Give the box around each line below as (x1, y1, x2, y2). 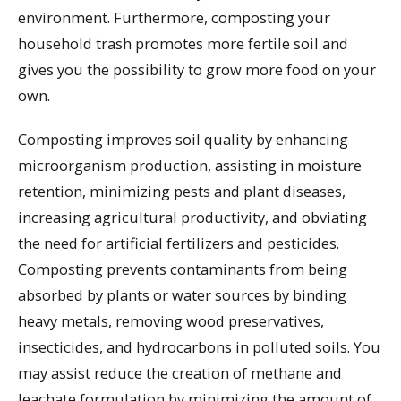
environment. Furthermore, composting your (18, 7, 330, 29)
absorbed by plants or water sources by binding (18, 284, 346, 305)
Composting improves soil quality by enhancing (18, 128, 348, 149)
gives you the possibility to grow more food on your (18, 59, 376, 81)
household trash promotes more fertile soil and (18, 33, 348, 55)
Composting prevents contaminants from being (18, 258, 347, 279)
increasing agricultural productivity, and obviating (18, 206, 367, 227)
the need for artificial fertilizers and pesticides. (18, 232, 339, 253)
